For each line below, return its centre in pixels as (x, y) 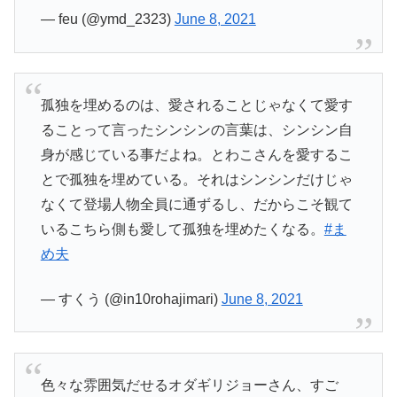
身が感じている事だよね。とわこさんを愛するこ (196, 155)
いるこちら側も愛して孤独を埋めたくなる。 (182, 230)
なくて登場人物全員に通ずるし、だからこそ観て (196, 205)
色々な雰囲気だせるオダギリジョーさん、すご (189, 385)
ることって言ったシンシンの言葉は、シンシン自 (196, 130)
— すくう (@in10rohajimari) (131, 299)
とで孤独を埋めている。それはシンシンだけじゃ (196, 180)
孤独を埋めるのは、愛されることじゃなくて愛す (196, 105)
